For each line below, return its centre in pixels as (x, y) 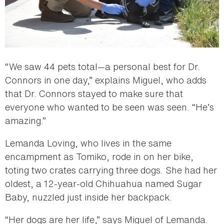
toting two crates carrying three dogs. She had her (111, 170)
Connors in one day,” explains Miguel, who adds (106, 80)
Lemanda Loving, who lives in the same (88, 143)
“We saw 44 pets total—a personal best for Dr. (102, 66)
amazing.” (25, 120)
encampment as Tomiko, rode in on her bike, (99, 156)
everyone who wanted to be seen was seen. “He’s (109, 107)
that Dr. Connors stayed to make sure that (94, 93)
